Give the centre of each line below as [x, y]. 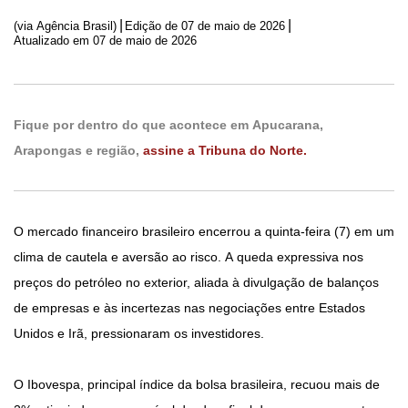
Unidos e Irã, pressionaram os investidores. [139, 334]
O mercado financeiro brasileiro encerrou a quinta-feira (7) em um [204, 232]
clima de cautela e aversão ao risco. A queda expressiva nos [189, 257]
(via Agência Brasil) [65, 25]
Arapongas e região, [78, 151]
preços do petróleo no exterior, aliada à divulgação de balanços [196, 283]
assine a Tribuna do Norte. [225, 151]
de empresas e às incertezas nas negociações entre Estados [189, 308]
